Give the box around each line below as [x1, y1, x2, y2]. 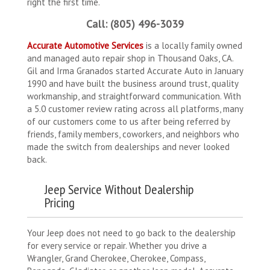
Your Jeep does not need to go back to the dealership [27, 227, 236, 239]
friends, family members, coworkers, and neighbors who [27, 128, 239, 140]
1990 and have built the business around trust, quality [27, 78, 238, 90]
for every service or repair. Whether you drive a [27, 240, 207, 252]
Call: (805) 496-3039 [86, 17, 184, 31]
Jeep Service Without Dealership [45, 181, 193, 198]
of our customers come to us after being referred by [27, 116, 230, 128]
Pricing [45, 194, 75, 212]
